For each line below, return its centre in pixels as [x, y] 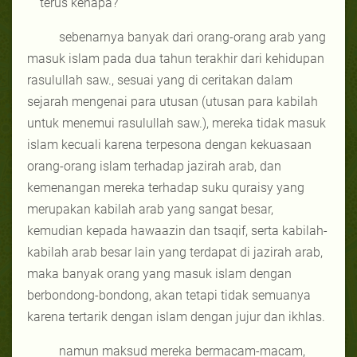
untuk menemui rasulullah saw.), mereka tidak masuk [177, 123]
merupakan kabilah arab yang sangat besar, [150, 209]
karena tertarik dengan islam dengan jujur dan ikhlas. [176, 316]
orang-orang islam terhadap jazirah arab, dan [154, 166]
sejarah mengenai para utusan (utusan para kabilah [173, 101]
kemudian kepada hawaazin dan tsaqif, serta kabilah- [177, 230]
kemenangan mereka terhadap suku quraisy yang [166, 187]
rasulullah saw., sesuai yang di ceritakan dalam [160, 80]
